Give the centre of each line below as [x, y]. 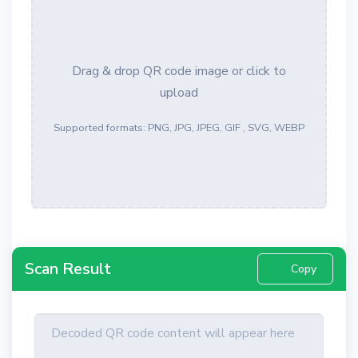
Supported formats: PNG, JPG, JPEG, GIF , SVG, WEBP [179, 128]
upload [179, 93]
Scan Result [68, 268]
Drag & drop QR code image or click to [179, 71]
